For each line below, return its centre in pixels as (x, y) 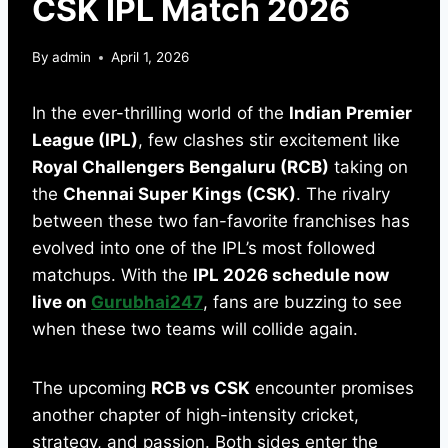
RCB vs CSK (200, 388)
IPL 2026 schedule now (291, 275)
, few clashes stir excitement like (269, 140)
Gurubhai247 (147, 302)
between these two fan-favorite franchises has (221, 221)
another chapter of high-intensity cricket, (195, 415)
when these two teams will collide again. (195, 329)
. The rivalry (343, 194)
